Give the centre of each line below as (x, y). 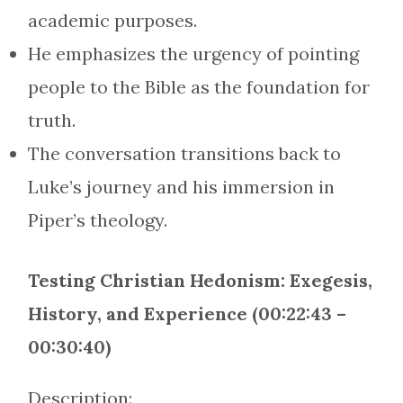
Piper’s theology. (97, 220)
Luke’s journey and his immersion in (181, 187)
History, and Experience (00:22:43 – (187, 313)
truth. (51, 120)
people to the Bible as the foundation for (198, 87)
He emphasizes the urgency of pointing (193, 54)
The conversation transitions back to (184, 153)
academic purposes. (112, 20)
